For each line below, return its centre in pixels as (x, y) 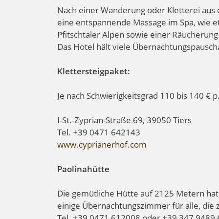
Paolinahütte (83, 169)
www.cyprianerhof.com (102, 144)
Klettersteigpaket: (94, 71)
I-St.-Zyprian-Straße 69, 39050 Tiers (124, 120)
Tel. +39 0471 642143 (99, 132)
